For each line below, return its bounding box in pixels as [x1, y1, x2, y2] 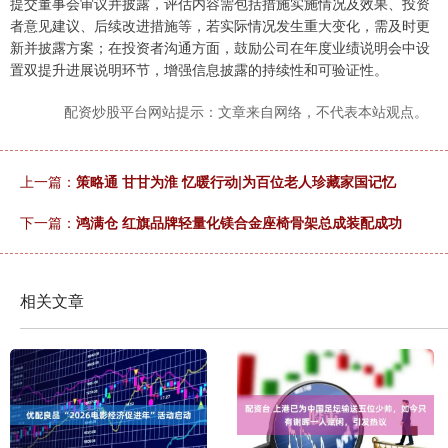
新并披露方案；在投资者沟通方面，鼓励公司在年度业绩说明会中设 [10, 37, 430, 58]
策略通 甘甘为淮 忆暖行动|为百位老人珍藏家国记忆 [76, 171, 396, 192]
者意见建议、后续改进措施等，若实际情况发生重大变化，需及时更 [10, 15, 430, 36]
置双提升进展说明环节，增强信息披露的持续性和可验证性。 [10, 59, 388, 80]
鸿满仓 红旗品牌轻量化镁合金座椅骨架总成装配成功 [76, 212, 402, 233]
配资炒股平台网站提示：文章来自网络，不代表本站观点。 [64, 101, 428, 122]
